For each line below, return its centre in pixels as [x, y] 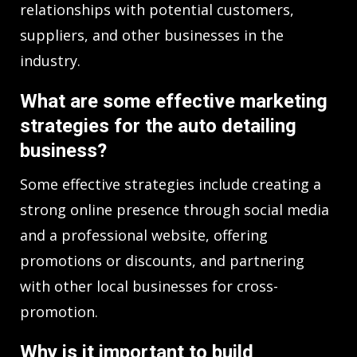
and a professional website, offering [144, 235]
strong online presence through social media [175, 209]
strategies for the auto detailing [158, 126]
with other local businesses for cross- [149, 286]
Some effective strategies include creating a [171, 184]
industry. [50, 60]
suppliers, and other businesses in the [152, 35]
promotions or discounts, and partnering [162, 260]
